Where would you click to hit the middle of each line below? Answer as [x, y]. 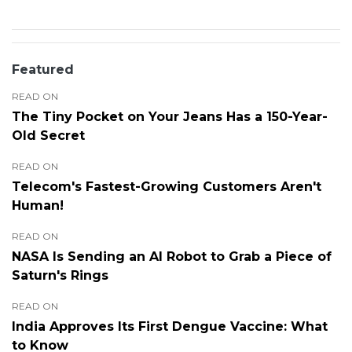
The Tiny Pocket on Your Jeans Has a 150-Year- [170, 117]
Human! [38, 206]
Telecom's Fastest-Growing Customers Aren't [167, 187]
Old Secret [48, 136]
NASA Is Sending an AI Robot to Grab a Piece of [172, 257]
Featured [43, 70]
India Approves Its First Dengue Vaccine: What [170, 327]
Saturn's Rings [60, 276]
